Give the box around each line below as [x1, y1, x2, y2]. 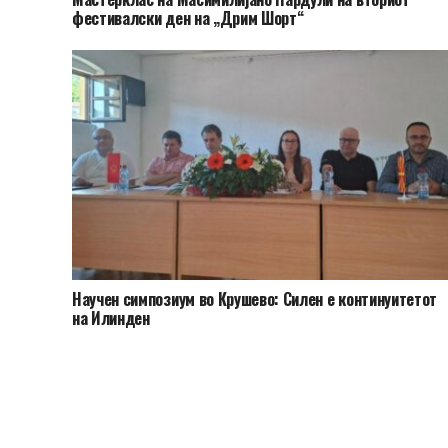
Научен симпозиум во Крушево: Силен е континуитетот [72, 287, 437, 312]
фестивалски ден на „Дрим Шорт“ [72, 6, 304, 31]
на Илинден [72, 306, 150, 331]
